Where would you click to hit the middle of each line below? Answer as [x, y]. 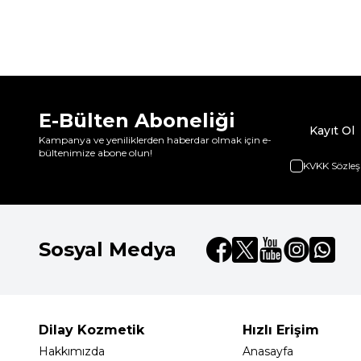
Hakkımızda [72, 351]
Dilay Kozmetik [91, 330]
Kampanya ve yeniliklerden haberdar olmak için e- [155, 140]
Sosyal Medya [108, 249]
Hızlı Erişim [280, 330]
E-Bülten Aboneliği [137, 120]
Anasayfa [268, 351]
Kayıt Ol [332, 131]
